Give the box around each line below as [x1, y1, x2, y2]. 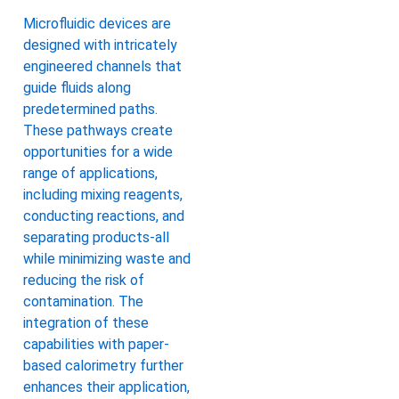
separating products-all [23, 229, 169, 247]
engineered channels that [23, 58, 182, 76]
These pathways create [23, 122, 173, 140]
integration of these [23, 314, 149, 332]
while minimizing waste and [23, 250, 191, 268]
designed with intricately [23, 37, 177, 54]
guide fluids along [23, 79, 131, 97]
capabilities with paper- [23, 336, 169, 354]
